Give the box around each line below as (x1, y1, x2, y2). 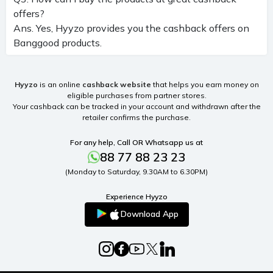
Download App (120, 208, 179, 219)
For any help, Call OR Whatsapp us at (70, 137, 203, 147)
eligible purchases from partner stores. (66, 90, 207, 100)
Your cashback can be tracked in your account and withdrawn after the (12, 101, 261, 111)
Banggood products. (13, 36, 102, 49)
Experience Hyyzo (105, 191, 168, 201)
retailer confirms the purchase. (82, 112, 191, 122)
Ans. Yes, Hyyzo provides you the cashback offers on (13, 21, 249, 34)
